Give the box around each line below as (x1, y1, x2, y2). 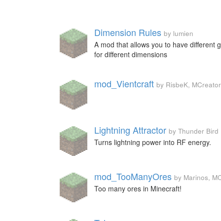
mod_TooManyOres (94, 170, 172, 183)
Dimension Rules (94, 26, 161, 38)
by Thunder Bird (169, 126, 219, 136)
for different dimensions (94, 49, 167, 59)
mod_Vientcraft (94, 77, 154, 90)
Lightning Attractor (94, 123, 166, 136)
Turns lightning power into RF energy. (94, 137, 211, 147)
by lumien (164, 29, 193, 38)
